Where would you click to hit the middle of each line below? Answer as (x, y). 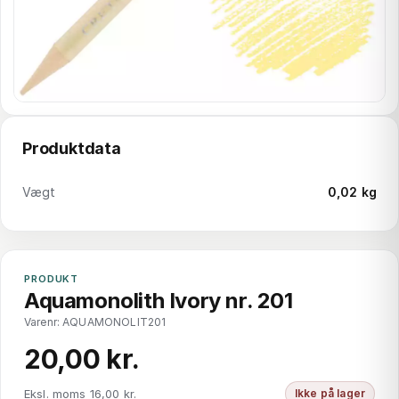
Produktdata (72, 148)
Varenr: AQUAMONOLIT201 (95, 322)
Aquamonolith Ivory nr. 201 (159, 301)
